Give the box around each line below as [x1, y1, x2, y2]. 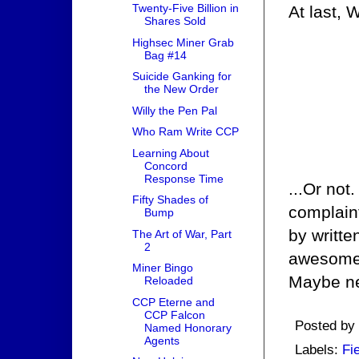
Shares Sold [143, 14, 206, 28]
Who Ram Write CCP [131, 125, 239, 139]
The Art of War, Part [131, 227, 232, 240]
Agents [143, 333, 179, 347]
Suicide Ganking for [131, 70, 232, 83]
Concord [143, 159, 188, 172]
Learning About [131, 146, 209, 159]
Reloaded [143, 274, 193, 288]
